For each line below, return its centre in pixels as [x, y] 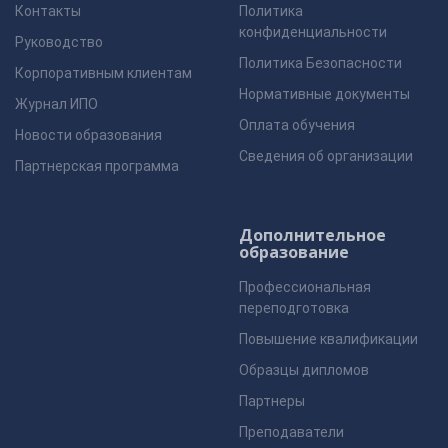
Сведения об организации [326, 156]
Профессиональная [305, 287]
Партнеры [272, 401]
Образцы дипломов [304, 370]
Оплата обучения [297, 125]
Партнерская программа [97, 166]
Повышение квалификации [328, 339]
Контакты [48, 11]
